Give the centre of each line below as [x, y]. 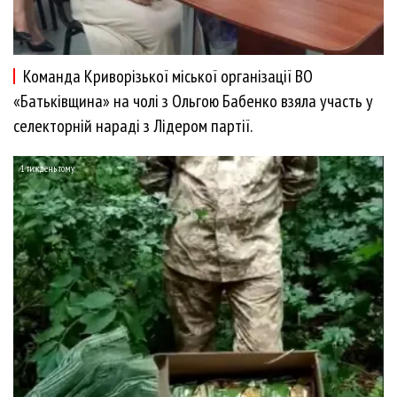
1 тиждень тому [47, 168]
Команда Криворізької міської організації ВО [168, 76]
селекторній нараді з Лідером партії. [133, 125]
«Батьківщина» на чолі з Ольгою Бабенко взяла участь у [193, 101]
